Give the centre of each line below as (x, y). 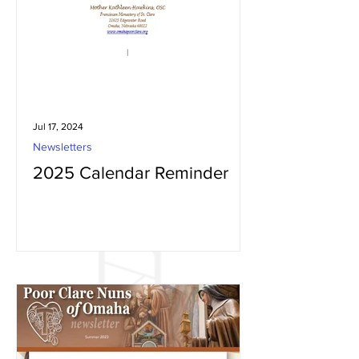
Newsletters (63, 147)
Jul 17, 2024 (58, 127)
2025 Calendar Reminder (131, 173)
